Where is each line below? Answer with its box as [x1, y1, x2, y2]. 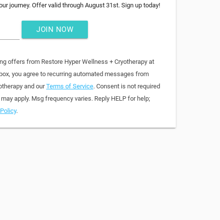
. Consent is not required [93, 82, 160, 90]
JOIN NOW [36, 25, 73, 34]
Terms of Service [46, 82, 93, 90]
